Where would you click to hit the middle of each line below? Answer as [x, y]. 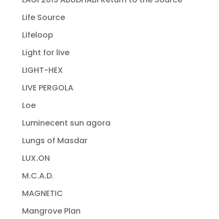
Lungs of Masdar [55, 141]
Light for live [45, 53]
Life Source [43, 18]
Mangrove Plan [51, 211]
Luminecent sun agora [66, 123]
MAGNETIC [42, 194]
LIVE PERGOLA [47, 88]
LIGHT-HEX [42, 70]
